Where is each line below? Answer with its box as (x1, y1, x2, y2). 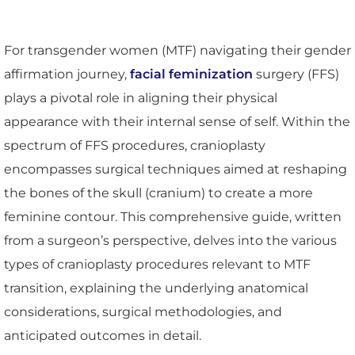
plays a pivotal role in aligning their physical (4, 90, 277, 105)
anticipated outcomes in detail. (4, 327, 201, 343)
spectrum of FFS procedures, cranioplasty (4, 137, 265, 153)
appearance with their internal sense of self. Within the (4, 113, 350, 129)
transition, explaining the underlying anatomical (4, 280, 308, 296)
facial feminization (130, 66, 253, 82)
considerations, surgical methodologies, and (4, 303, 282, 319)
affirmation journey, (4, 66, 130, 82)
